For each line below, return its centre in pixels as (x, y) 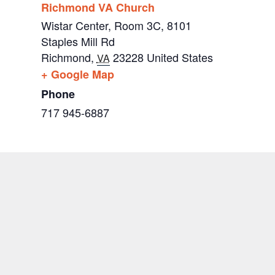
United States (180, 57)
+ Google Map (77, 75)
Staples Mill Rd (78, 41)
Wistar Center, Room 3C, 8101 (116, 25)
